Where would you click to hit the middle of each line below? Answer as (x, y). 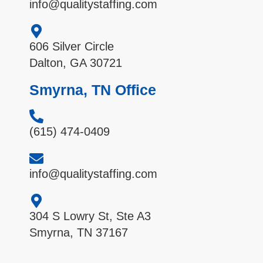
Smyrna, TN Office (93, 90)
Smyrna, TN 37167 (79, 233)
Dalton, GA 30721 (76, 63)
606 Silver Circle (72, 47)
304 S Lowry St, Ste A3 (90, 216)
